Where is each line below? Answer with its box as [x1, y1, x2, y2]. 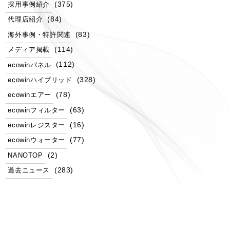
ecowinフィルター [8, 106, 66, 114]
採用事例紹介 [8, 1, 50, 8]
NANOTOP [8, 151, 43, 159]
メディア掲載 [8, 46, 50, 54]
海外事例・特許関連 [8, 31, 71, 39]
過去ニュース [8, 167, 50, 175]
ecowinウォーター [8, 137, 66, 144]
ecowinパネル [8, 61, 51, 69]
